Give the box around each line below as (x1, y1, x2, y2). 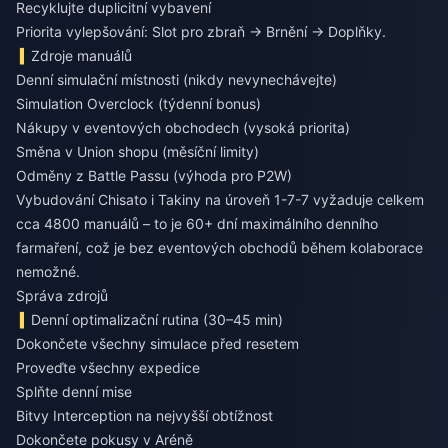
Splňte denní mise (16, 383, 132, 401)
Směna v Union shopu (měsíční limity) (16, 143, 259, 161)
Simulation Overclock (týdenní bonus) (16, 95, 261, 113)
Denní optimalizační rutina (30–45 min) (31, 311, 284, 329)
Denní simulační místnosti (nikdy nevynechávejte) (16, 71, 337, 89)
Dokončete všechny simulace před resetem (16, 335, 299, 353)
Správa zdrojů (16, 287, 108, 305)
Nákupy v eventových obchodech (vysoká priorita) (16, 119, 350, 137)
